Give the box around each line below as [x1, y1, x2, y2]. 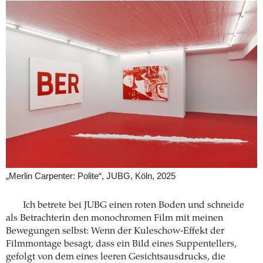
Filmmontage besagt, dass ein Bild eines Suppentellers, [6, 239, 237, 249]
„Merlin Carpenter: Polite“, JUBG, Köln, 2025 [6, 171, 176, 181]
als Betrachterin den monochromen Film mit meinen [6, 213, 223, 223]
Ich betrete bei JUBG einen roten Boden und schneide [22, 200, 244, 210]
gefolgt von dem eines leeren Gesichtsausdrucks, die [6, 252, 225, 262]
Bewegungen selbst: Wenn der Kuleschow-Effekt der [6, 226, 224, 236]
